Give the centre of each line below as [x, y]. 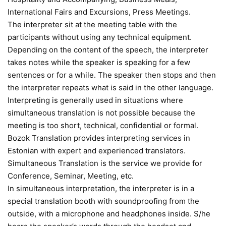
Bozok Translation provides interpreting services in [99, 138]
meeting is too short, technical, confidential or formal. [103, 125]
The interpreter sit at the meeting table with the [92, 24]
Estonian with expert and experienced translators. [97, 151]
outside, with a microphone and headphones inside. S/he [109, 214]
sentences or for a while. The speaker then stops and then [112, 75]
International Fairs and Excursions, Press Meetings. [99, 12]
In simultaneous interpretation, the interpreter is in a [101, 188]
